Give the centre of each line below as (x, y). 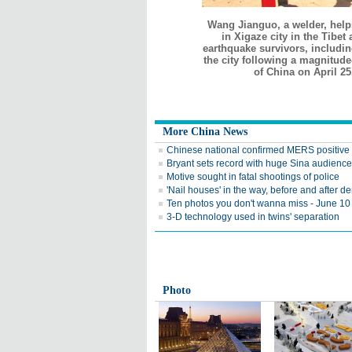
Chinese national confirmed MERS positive (258, 150)
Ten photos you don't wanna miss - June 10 (258, 203)
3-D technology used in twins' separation (253, 217)
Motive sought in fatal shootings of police (253, 177)
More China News (205, 132)
